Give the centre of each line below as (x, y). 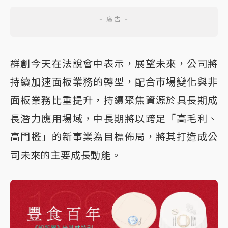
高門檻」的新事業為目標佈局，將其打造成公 (114, 137)
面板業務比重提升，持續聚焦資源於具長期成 (114, 100)
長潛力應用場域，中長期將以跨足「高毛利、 (114, 118)
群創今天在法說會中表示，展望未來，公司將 (114, 63)
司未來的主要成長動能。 (66, 155)
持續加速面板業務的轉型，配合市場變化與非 (114, 82)
